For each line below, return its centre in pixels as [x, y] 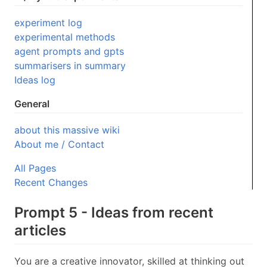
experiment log [48, 22]
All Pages [35, 168]
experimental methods [65, 37]
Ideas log [35, 80]
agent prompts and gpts [69, 51]
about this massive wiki [67, 130]
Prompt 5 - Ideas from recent [114, 213]
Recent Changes [51, 183]
